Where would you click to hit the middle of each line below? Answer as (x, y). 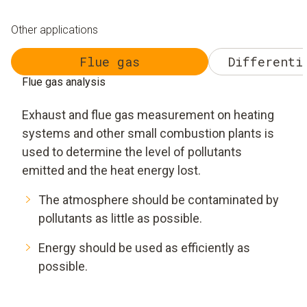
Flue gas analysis (64, 82)
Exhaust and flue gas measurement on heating (148, 115)
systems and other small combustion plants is (148, 134)
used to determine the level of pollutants (132, 152)
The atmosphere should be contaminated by (159, 200)
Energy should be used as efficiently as (144, 248)
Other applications (54, 30)
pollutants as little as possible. (120, 219)
